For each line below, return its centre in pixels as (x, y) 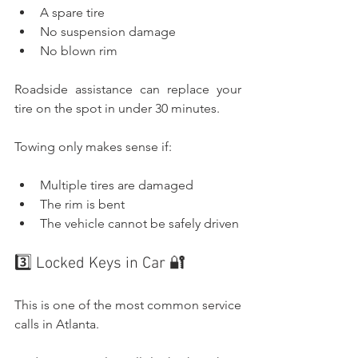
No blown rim (79, 50)
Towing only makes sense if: (93, 146)
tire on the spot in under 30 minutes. (117, 108)
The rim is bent (82, 204)
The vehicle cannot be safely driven (139, 223)
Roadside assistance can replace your (128, 89)
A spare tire (72, 12)
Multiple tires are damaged (117, 185)
